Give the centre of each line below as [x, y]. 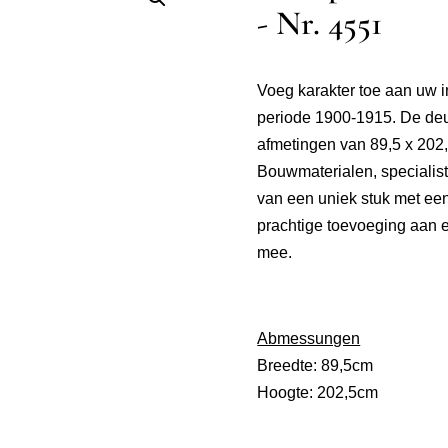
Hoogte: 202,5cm [318, 392]
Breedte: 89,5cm [315, 365]
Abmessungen [309, 338]
